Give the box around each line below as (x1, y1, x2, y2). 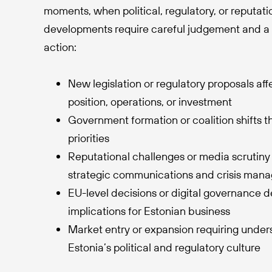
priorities (68, 131, 109, 145)
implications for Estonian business (68, 204, 230, 218)
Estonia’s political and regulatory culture (68, 240, 260, 254)
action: (44, 40, 76, 54)
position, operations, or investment (68, 95, 232, 109)
